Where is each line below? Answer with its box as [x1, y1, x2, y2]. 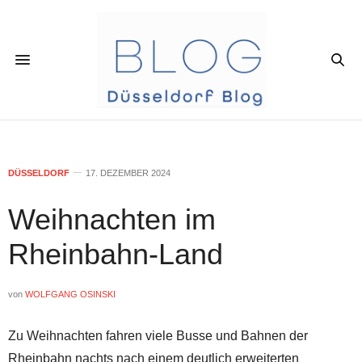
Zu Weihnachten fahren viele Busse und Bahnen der [8, 328, 308, 343]
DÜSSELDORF [8, 167, 69, 178]
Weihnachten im [8, 202, 216, 236]
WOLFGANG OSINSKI [25, 288, 116, 299]
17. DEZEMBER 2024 [86, 167, 170, 178]
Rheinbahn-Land [8, 237, 223, 271]
